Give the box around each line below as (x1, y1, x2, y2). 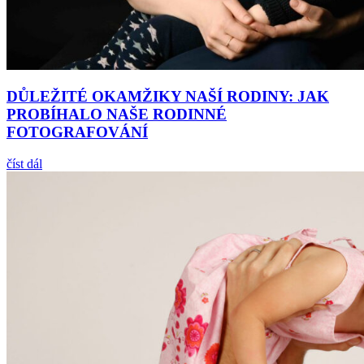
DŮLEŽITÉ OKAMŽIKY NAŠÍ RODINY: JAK (6, 88, 329, 106)
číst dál (6, 157, 42, 171)
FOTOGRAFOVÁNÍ (6, 123, 148, 141)
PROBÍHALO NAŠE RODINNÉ (6, 106, 227, 123)
